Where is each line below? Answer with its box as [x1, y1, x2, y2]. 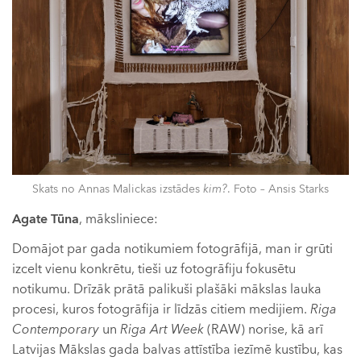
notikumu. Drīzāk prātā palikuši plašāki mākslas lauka [12, 280, 322, 299]
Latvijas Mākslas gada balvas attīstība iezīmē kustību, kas [12, 341, 342, 359]
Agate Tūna [12, 210, 79, 228]
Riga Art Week [120, 321, 204, 339]
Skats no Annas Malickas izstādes [32, 180, 203, 197]
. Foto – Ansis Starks [227, 180, 329, 197]
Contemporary [12, 321, 99, 339]
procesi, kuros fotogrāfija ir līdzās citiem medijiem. [12, 301, 310, 319]
